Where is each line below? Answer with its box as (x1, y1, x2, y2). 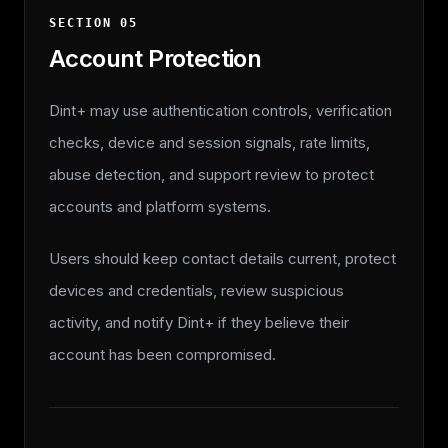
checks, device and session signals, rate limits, (49, 133, 370, 152)
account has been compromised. (49, 345, 276, 364)
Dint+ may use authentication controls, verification (49, 101, 392, 120)
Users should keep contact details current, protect (49, 249, 396, 268)
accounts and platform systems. (49, 197, 271, 216)
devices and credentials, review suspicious (49, 281, 344, 300)
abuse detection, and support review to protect (49, 165, 374, 184)
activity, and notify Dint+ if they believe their (49, 313, 349, 332)
